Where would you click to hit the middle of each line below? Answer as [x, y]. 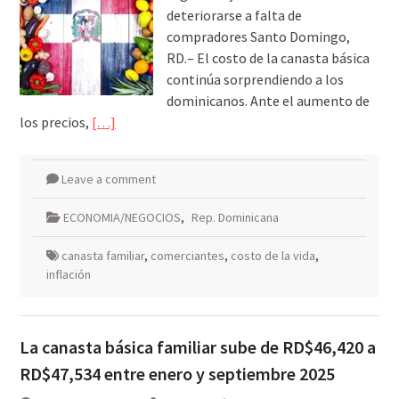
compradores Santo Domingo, [258, 37]
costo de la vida [273, 256]
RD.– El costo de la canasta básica [268, 58]
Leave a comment [108, 179]
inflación [68, 275]
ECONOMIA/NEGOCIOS [122, 218]
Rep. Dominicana [235, 218]
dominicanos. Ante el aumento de [268, 101]
